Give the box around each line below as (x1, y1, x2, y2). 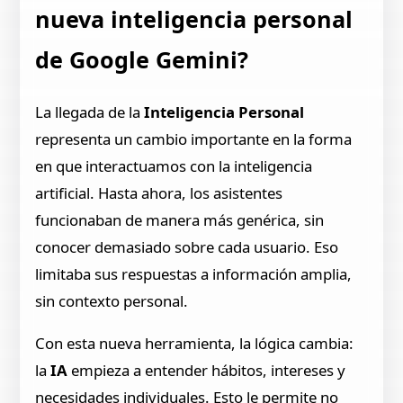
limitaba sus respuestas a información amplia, (35, 263, 353, 284)
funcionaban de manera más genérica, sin (35, 209, 325, 230)
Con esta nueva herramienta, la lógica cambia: (35, 332, 354, 354)
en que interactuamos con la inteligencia (35, 155, 313, 176)
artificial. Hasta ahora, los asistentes (35, 182, 283, 203)
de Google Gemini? (35, 44, 249, 75)
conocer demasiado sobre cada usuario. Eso (35, 236, 339, 257)
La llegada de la (35, 101, 141, 122)
